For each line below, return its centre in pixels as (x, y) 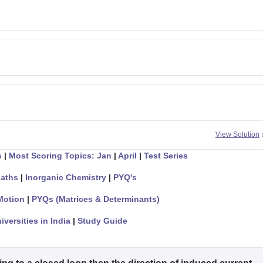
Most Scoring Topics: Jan (60, 156)
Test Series (166, 156)
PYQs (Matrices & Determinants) (96, 199)
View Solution (237, 134)
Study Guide (102, 221)
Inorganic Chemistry (66, 177)
